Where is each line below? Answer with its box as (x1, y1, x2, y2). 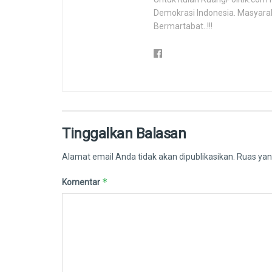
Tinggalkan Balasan (62, 125, 186, 143)
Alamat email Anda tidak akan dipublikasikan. (62, 152, 235, 162)
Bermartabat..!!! (154, 21, 212, 32)
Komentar (62, 177, 102, 188)
